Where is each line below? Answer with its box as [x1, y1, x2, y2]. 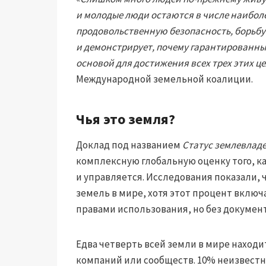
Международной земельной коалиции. [76, 72, 253, 85]
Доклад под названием [76, 138, 182, 151]
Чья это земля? [76, 109, 175, 128]
